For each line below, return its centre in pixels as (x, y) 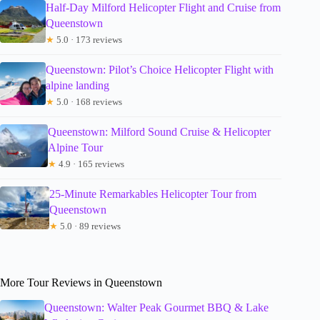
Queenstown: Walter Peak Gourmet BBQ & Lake (156, 308)
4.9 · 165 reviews (90, 164)
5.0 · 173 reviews (88, 40)
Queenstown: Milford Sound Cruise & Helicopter (159, 132)
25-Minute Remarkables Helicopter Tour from (153, 194)
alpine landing (78, 86)
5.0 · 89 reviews (90, 226)
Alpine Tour (75, 148)
